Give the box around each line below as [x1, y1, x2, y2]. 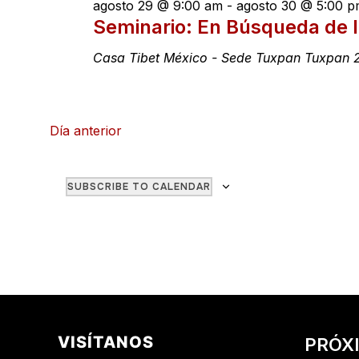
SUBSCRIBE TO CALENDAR [67, 180, 211, 193]
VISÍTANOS [58, 333, 154, 352]
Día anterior [49, 123, 122, 139]
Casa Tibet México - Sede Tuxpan [92, 50, 305, 66]
